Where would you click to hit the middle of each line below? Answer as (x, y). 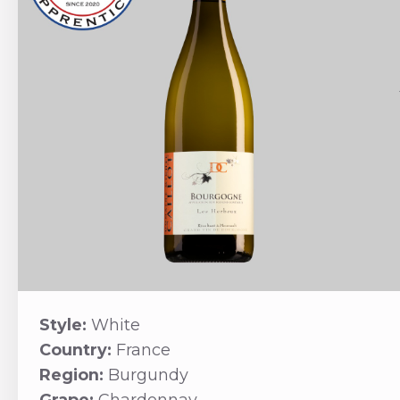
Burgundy (148, 375)
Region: (73, 375)
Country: (77, 350)
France (143, 350)
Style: (65, 325)
